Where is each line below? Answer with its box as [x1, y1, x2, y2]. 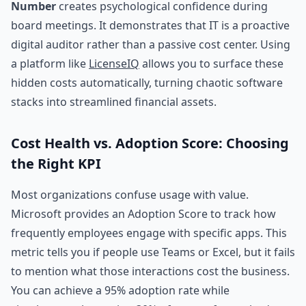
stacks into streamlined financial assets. [11, 94, 217, 109]
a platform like [11, 56, 89, 71]
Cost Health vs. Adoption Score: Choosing [11, 134, 289, 152]
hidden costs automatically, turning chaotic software [11, 75, 283, 90]
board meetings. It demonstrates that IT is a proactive [11, 18, 290, 33]
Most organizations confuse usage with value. [11, 187, 249, 202]
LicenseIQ [89, 56, 139, 71]
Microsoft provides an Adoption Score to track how [11, 206, 276, 221]
